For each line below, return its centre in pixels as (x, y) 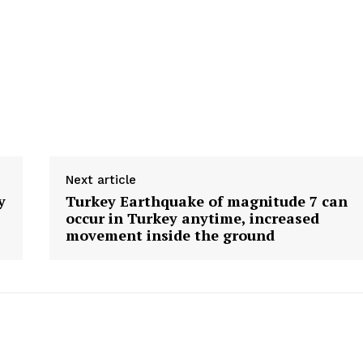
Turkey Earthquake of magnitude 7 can (206, 201)
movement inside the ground (170, 235)
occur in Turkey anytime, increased (192, 218)
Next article (100, 180)
